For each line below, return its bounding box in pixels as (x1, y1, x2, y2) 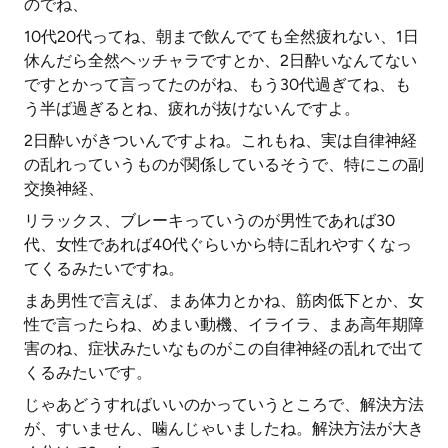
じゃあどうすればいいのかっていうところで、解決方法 (24, 395, 424, 414)
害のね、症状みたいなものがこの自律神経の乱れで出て (24, 339, 424, 358)
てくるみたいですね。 (24, 259, 184, 278)
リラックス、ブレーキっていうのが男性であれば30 (24, 211, 395, 230)
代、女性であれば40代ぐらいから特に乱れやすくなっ (24, 235, 412, 254)
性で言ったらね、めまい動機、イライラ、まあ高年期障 (24, 315, 424, 334)
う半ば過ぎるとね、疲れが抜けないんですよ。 (24, 99, 360, 118)
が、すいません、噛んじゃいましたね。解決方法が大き (24, 419, 424, 438)
